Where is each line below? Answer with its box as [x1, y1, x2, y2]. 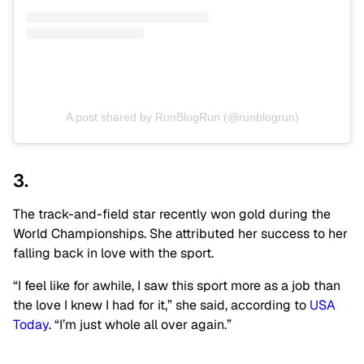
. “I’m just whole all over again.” [49, 316, 232, 334]
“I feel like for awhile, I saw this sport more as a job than [13, 277, 340, 295]
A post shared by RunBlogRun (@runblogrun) [65, 110, 299, 124]
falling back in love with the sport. [13, 245, 217, 262]
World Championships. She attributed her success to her [13, 225, 348, 243]
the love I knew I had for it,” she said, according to [13, 297, 310, 314]
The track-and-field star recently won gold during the [13, 206, 331, 223]
